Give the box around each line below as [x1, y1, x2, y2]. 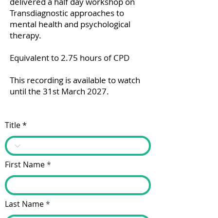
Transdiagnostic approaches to [10, 7, 124, 18]
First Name [5, 159, 45, 170]
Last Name [5, 199, 44, 209]
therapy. [10, 30, 41, 41]
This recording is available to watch [10, 74, 140, 86]
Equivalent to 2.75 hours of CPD [10, 52, 129, 63]
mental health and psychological [10, 18, 130, 30]
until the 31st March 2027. [10, 86, 109, 97]
